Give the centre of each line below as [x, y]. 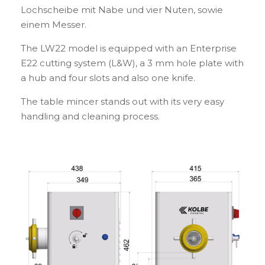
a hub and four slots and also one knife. [108, 78]
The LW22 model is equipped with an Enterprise [129, 49]
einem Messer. [54, 25]
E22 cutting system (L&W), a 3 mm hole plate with [132, 63]
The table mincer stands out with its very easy [122, 102]
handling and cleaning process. [90, 117]
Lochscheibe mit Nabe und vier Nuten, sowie [122, 10]
